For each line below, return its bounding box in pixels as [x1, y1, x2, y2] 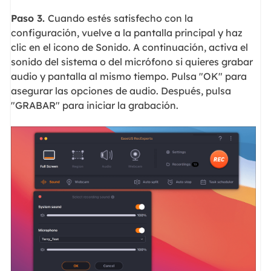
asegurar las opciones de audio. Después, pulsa [10, 85, 231, 97]
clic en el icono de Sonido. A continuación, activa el [10, 41, 248, 54]
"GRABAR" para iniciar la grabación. [10, 99, 178, 112]
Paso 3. [10, 12, 48, 25]
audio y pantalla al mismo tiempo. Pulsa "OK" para [10, 70, 247, 83]
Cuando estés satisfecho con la [47, 12, 193, 25]
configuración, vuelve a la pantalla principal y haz [10, 27, 243, 39]
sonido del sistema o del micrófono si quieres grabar [10, 56, 253, 68]
